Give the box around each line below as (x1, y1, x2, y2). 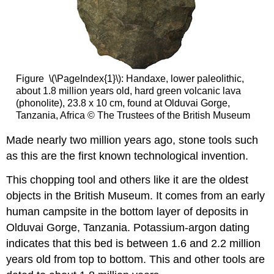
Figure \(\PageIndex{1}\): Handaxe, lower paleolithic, (15, 73, 244, 84)
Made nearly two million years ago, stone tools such (6, 134, 259, 147)
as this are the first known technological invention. (6, 150, 249, 163)
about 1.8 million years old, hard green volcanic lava (15, 85, 241, 96)
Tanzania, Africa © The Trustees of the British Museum (15, 109, 250, 120)
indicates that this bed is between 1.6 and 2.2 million (6, 237, 261, 250)
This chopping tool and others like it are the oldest (6, 174, 249, 187)
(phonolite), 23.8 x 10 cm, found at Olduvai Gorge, (15, 97, 230, 108)
